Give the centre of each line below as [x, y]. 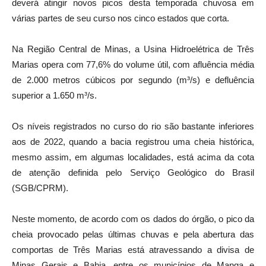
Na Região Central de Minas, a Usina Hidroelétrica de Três [133, 49]
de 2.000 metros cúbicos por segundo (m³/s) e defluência [133, 80]
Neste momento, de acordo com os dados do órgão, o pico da [133, 218]
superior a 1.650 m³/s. [54, 95]
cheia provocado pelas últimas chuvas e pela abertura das [133, 234]
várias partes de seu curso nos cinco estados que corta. [121, 18]
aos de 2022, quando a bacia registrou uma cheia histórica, [133, 141]
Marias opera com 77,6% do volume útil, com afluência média [133, 64]
